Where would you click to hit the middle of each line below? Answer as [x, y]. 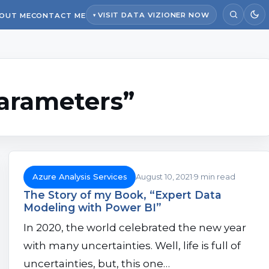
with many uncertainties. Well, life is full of [132, 246]
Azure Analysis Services [80, 177]
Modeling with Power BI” [92, 207]
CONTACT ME [58, 16]
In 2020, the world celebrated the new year [135, 228]
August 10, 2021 [164, 177]
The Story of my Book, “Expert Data [122, 195]
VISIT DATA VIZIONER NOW [153, 15]
